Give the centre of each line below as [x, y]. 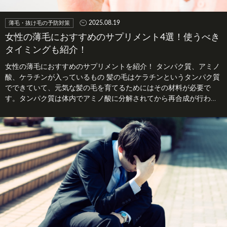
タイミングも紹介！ [46, 50]
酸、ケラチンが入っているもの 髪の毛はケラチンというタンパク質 [112, 77]
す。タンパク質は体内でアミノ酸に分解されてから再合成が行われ [111, 99]
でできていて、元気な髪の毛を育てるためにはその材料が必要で [108, 88]
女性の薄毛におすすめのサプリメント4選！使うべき [112, 37]
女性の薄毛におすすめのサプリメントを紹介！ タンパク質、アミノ [112, 67]
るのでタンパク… [32, 109]
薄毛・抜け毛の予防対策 [39, 23]
